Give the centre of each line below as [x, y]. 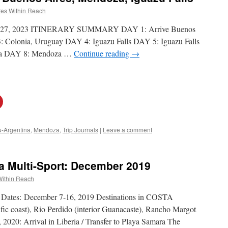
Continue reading [103, 53]
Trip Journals [80, 130]
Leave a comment [127, 130]
